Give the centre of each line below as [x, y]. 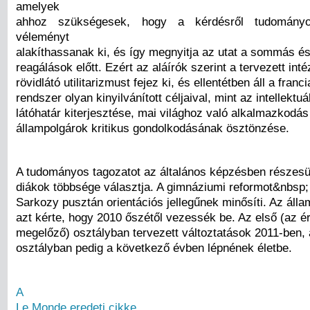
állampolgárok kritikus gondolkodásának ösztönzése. [153, 128]
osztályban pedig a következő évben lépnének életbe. [154, 248]
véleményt [43, 37]
